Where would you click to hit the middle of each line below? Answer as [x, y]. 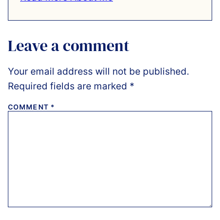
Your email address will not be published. [98, 71]
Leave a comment [69, 45]
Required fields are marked [69, 86]
